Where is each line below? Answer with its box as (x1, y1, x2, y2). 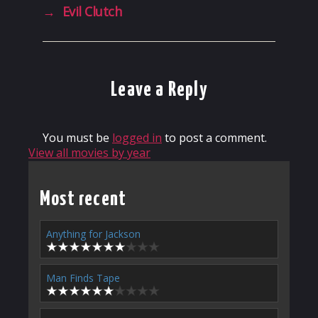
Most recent (40, 190, 127, 210)
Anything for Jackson (46, 227, 141, 241)
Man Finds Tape (46, 271, 120, 285)
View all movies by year (28, 145, 150, 161)
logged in (112, 130, 162, 146)
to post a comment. (162, 130, 267, 146)
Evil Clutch (62, 3, 122, 21)
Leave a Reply (111, 80, 207, 101)
